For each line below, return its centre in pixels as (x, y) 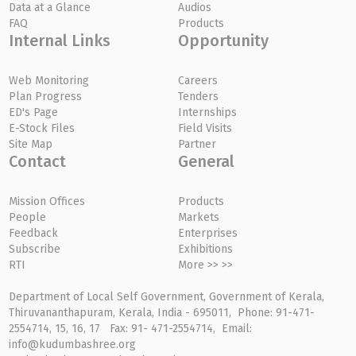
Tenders (198, 97)
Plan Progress (46, 97)
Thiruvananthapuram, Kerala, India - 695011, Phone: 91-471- (162, 313)
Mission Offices (47, 202)
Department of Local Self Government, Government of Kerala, (167, 297)
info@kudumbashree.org (74, 345)
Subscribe (35, 250)
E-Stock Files (42, 129)
